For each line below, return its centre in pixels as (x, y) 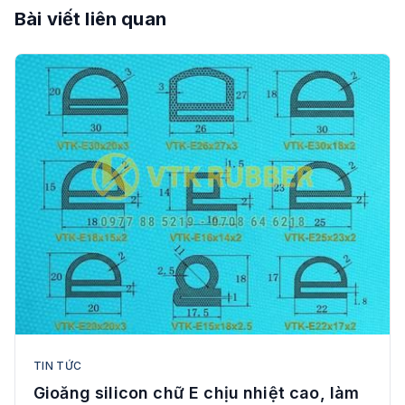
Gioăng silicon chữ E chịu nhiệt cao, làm (197, 393)
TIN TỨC (58, 366)
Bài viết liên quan (90, 19)
